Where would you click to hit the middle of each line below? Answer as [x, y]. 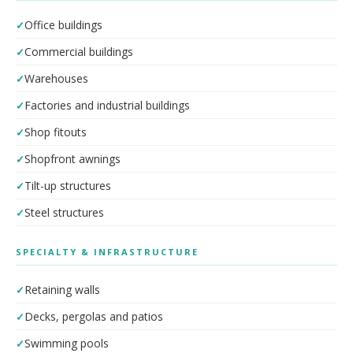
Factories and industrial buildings [107, 105]
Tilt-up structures [68, 186]
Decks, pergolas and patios [94, 316]
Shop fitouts [56, 132]
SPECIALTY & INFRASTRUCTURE [107, 252]
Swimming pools [67, 343]
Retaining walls [62, 290]
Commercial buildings [79, 52]
